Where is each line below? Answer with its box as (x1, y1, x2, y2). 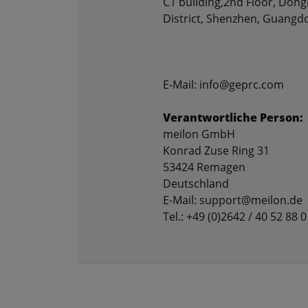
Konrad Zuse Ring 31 (163, 143, 269, 159)
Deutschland (163, 176, 229, 192)
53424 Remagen (163, 159, 245, 175)
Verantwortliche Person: (163, 110, 303, 126)
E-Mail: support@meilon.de (163, 192, 302, 208)
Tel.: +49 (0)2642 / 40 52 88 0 (163, 209, 307, 225)
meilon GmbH (163, 126, 235, 142)
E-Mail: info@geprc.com (163, 77, 284, 93)
